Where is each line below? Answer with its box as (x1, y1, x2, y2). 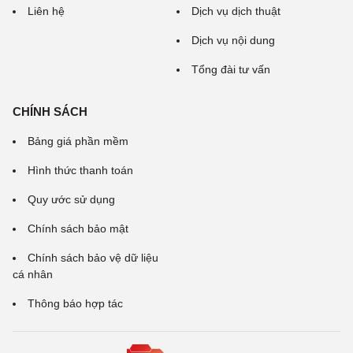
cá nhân (13, 268, 53, 281)
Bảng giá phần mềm (28, 135, 128, 147)
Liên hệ (28, 5, 65, 17)
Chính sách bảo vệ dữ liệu (28, 251, 158, 264)
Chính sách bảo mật (28, 222, 128, 235)
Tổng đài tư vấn (191, 63, 270, 76)
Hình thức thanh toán (28, 164, 133, 176)
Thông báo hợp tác (28, 297, 123, 310)
